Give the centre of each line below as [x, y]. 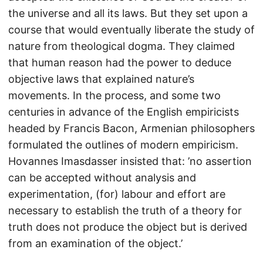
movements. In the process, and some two [114, 95]
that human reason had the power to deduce [120, 63]
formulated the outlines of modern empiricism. [123, 145]
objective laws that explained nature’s [101, 79]
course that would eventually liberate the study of [131, 30]
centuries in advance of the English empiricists [124, 112]
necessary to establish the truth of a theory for [125, 210]
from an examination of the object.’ [95, 243]
